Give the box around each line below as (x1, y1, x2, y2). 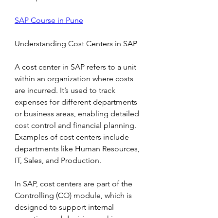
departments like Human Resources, (15, 144, 140, 153)
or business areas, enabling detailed (15, 109, 139, 118)
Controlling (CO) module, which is (15, 191, 132, 200)
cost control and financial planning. (15, 121, 136, 130)
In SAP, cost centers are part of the (15, 179, 132, 188)
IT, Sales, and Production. (15, 156, 101, 165)
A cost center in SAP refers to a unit (15, 62, 136, 72)
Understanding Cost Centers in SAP (15, 39, 137, 48)
